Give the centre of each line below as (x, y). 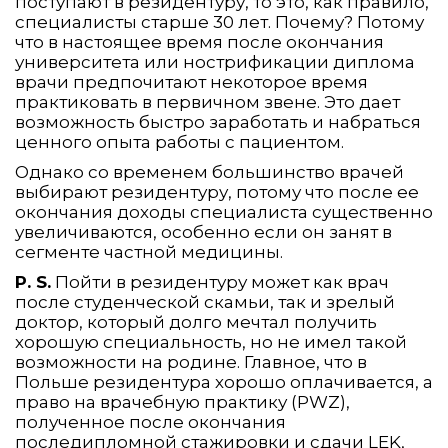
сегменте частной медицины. (149, 252)
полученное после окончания (150, 422)
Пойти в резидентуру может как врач (220, 282)
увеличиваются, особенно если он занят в (203, 232)
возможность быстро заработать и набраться (218, 122)
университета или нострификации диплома (215, 62)
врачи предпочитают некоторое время (191, 82)
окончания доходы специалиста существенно (224, 212)
